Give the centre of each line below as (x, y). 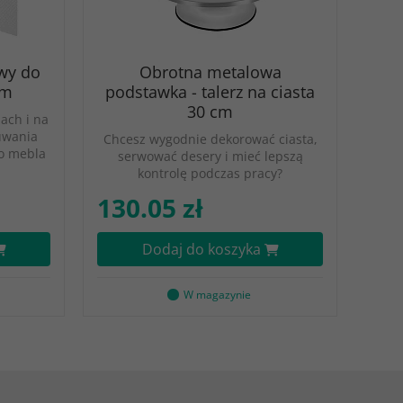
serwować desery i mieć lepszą (210, 156)
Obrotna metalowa (210, 72)
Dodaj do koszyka (203, 249)
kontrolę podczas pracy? (210, 173)
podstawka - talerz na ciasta (210, 92)
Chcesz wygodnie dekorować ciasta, (210, 139)
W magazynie (217, 295)
